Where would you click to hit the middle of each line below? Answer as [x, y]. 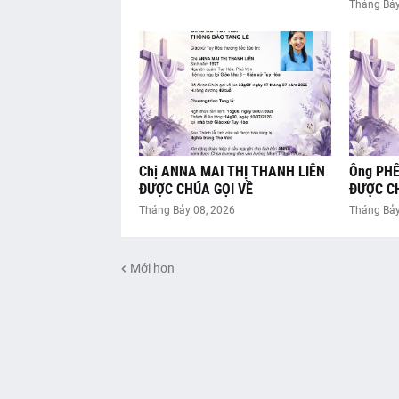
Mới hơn [152, 268]
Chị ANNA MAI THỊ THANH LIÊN [232, 172]
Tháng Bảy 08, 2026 [187, 211]
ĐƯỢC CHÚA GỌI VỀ [195, 190]
